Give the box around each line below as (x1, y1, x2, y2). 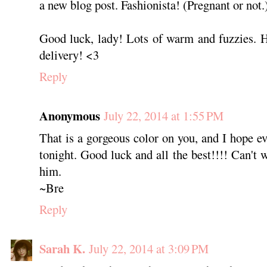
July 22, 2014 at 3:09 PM (88, 240, 209, 257)
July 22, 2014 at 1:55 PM (103, 107, 223, 124)
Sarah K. (39, 239, 85, 257)
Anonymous (39, 106, 100, 125)
